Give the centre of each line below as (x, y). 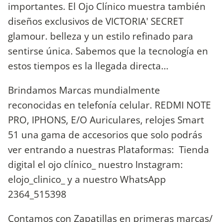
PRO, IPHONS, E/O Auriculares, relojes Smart (106, 120)
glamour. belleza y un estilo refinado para (101, 36)
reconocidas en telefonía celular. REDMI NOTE (110, 105)
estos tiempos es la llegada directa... (88, 65)
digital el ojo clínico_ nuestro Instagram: (95, 165)
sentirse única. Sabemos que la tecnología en (108, 51)
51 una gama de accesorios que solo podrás (105, 135)
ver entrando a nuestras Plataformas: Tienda (109, 150)
